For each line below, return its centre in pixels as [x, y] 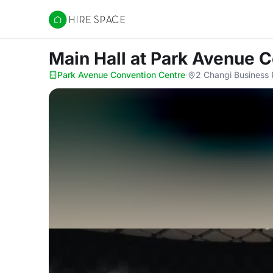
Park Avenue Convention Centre [121, 75]
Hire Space [73, 26]
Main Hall [90, 58]
